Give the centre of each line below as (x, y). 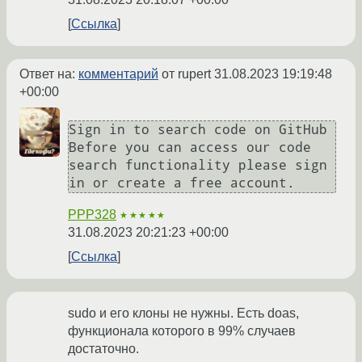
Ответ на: (49, 74)
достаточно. (103, 348)
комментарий (118, 74)
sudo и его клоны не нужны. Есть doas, (183, 313)
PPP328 (92, 214)
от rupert (186, 74)
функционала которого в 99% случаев (182, 330)
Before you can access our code (190, 147)
